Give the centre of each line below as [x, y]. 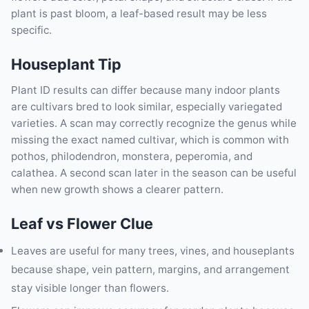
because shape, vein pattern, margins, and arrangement [150, 269]
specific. [31, 30]
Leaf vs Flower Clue [82, 223]
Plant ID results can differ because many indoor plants [146, 90]
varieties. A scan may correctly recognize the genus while [154, 123]
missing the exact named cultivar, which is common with [150, 139]
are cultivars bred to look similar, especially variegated [147, 106]
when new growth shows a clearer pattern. [117, 189]
